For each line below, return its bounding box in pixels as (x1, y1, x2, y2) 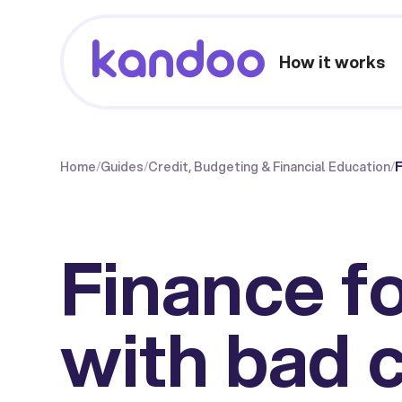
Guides (100, 158, 144, 176)
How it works (279, 49, 386, 74)
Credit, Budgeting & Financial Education (148, 158, 391, 176)
